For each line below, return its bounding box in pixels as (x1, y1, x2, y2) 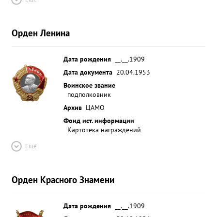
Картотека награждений (67, 125, 141, 134)
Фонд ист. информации (63, 116, 134, 125)
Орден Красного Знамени (12, 173, 114, 186)
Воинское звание (63, 80, 115, 90)
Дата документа (63, 67, 112, 77)
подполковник (67, 90, 111, 99)
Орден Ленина (12, 27, 70, 39)
